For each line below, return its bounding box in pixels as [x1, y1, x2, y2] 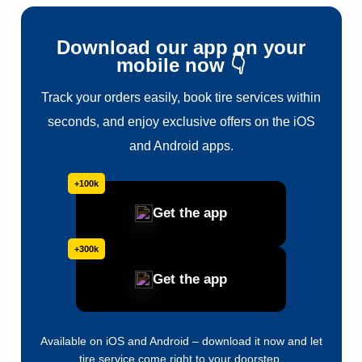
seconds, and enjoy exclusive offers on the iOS [47, 114, 315, 128]
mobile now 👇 [116, 53, 246, 76]
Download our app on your [57, 36, 305, 58]
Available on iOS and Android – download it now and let [40, 335, 322, 348]
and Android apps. [128, 138, 234, 153]
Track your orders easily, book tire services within [41, 90, 321, 104]
